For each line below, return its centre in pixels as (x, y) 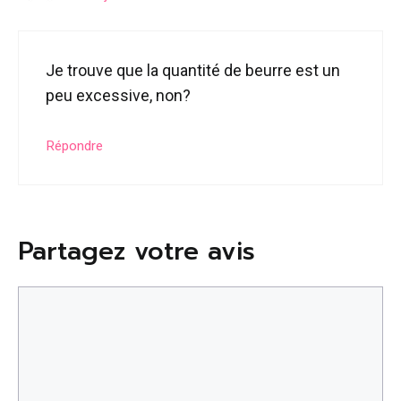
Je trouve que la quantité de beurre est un (193, 70)
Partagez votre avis (137, 251)
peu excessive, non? (118, 95)
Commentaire (66, 297)
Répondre (74, 145)
